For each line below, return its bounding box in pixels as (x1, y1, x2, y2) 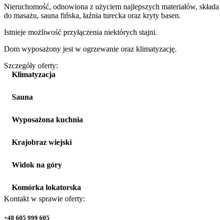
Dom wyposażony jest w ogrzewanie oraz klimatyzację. (4, 44, 177, 53)
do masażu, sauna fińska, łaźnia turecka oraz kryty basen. (4, 11, 181, 20)
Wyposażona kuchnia (12, 115, 83, 124)
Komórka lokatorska (12, 183, 81, 192)
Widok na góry (12, 160, 62, 169)
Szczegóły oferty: (4, 61, 58, 70)
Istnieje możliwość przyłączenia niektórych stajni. (4, 27, 157, 36)
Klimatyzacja (12, 70, 55, 79)
